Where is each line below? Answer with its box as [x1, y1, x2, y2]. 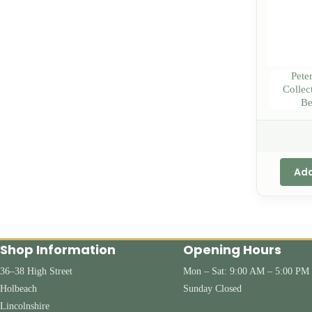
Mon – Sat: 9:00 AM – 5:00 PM [182, 266, 309, 276]
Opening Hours [182, 241, 281, 258]
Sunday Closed [182, 283, 242, 294]
